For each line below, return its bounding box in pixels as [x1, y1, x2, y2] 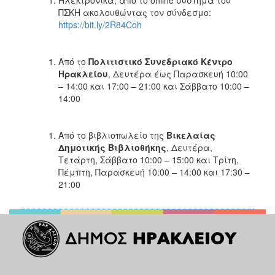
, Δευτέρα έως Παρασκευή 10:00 [108, 67, 248, 80]
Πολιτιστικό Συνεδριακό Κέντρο [88, 55, 233, 68]
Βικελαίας [164, 128, 215, 141]
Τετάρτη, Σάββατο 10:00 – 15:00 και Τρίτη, [58, 153, 239, 166]
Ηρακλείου [58, 67, 108, 80]
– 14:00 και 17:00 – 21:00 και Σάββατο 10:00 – [58, 79, 249, 92]
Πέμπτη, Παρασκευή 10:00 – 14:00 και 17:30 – [58, 165, 250, 178]
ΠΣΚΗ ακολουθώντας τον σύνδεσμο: [58, 6, 211, 18]
